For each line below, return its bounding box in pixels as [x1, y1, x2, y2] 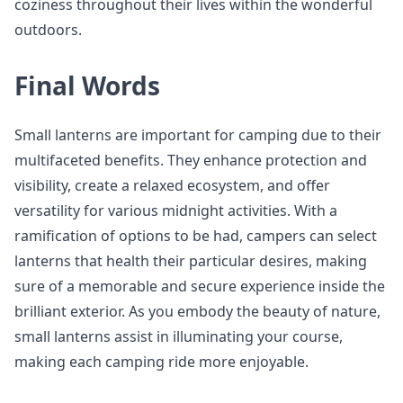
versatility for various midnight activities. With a [14, 201, 337, 220]
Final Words [14, 68, 160, 103]
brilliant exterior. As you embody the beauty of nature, [14, 301, 381, 321]
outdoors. [14, 20, 82, 40]
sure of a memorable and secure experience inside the [14, 276, 385, 296]
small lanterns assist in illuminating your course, [14, 327, 343, 346]
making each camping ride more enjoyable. [14, 352, 309, 372]
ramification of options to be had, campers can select [14, 226, 377, 246]
